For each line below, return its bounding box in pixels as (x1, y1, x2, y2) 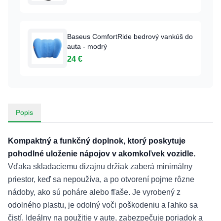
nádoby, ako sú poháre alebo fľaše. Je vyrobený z (8, 188, 181, 196)
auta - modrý (67, 42, 107, 50)
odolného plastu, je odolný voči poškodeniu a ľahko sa (8, 201, 198, 209)
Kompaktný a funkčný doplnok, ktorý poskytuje (8, 137, 185, 145)
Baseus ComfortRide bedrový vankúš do (67, 33, 193, 40)
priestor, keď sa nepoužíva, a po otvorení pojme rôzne (8, 175, 194, 184)
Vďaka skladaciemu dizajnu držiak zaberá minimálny (8, 162, 192, 171)
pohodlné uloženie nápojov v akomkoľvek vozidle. (8, 149, 195, 158)
